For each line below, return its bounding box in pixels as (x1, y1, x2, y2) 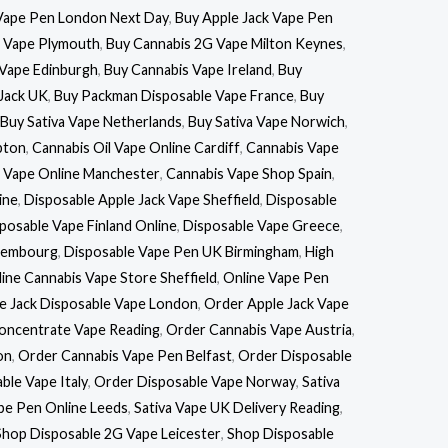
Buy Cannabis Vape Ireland (104, 60, 272, 78)
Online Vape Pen (223, 268, 329, 286)
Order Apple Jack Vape (204, 294, 349, 312)
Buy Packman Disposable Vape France (54, 86, 294, 104)
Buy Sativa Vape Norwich (188, 112, 345, 130)
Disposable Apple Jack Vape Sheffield (24, 190, 260, 208)
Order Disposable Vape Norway (94, 372, 296, 390)
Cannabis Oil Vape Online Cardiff (32, 138, 240, 156)
